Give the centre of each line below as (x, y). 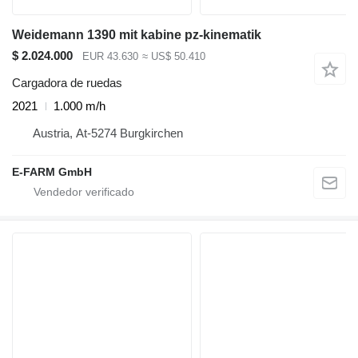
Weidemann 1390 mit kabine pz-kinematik (137, 34)
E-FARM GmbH (52, 172)
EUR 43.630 (110, 56)
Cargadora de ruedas (67, 83)
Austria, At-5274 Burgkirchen (108, 133)
